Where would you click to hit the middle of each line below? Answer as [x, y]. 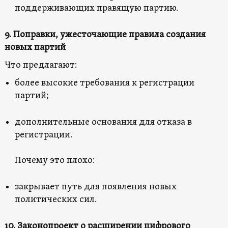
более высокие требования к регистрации [104, 83]
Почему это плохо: [54, 160]
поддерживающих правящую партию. [96, 8]
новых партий [35, 47]
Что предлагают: [40, 65]
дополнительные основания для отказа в [103, 122]
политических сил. [55, 199]
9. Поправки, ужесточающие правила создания [105, 35]
